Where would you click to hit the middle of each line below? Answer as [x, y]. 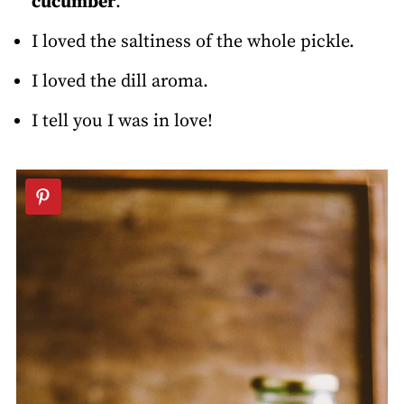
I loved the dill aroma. [119, 82]
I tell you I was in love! [122, 122]
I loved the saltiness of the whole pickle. [193, 42]
